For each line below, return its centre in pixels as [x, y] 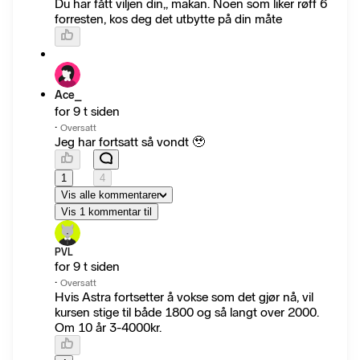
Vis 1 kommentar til [106, 212]
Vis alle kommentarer [110, 195]
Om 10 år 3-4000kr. [108, 328]
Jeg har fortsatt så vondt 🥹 [130, 142]
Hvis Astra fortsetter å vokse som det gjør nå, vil [184, 297]
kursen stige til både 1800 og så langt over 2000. [187, 313]
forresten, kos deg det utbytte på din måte [168, 19]
